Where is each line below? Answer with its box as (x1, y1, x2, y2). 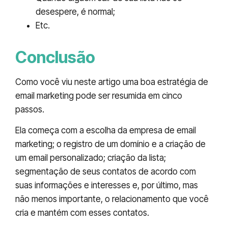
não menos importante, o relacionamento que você (15, 194, 209, 205)
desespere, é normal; (36, 6, 115, 17)
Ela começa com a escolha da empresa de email (15, 125, 196, 136)
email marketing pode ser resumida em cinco (15, 90, 182, 101)
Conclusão (15, 47, 95, 67)
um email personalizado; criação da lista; (15, 153, 166, 163)
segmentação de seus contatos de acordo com (15, 166, 196, 177)
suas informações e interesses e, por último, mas (15, 180, 198, 191)
